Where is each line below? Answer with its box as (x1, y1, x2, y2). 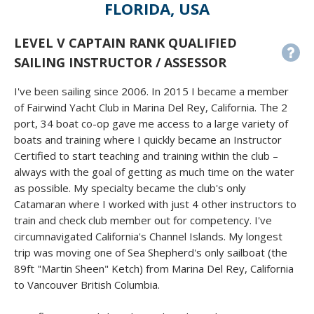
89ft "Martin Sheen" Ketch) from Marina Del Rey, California (14, 261, 294, 276)
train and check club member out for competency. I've (14, 213, 272, 228)
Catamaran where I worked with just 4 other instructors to (14, 197, 296, 212)
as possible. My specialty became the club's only (14, 181, 246, 196)
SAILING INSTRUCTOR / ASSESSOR (14, 54, 226, 71)
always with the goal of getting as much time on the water (14, 165, 294, 179)
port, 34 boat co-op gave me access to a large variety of (14, 116, 288, 131)
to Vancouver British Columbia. (14, 278, 160, 292)
